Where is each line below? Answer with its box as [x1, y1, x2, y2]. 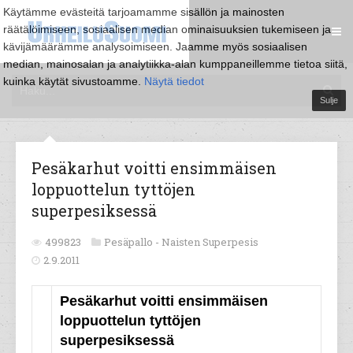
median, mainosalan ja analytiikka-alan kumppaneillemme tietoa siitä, [3, 58, 347, 70]
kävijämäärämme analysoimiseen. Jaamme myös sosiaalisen [3, 40, 307, 53]
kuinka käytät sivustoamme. [3, 75, 144, 87]
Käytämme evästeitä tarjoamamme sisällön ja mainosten [3, 6, 284, 18]
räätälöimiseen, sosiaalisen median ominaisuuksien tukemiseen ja [3, 23, 331, 35]
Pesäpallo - [104, 235, 162, 249]
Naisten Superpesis [162, 235, 258, 249]
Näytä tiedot [144, 75, 204, 87]
